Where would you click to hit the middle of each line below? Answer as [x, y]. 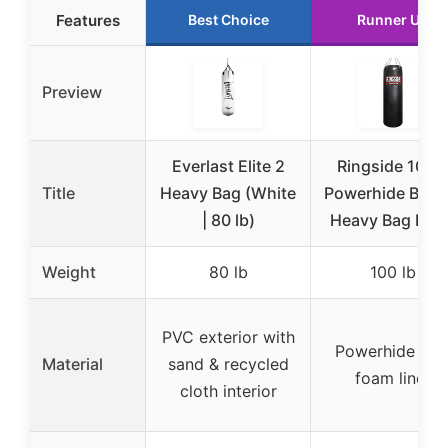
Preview [72, 91]
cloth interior [228, 390]
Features [87, 20]
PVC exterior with [228, 336]
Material [72, 363]
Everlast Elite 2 [228, 165]
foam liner [393, 377]
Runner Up [393, 19]
